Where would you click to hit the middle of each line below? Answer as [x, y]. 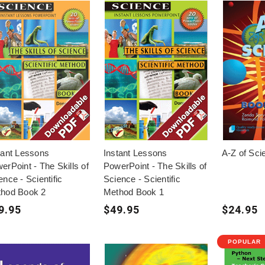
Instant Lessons [135, 153]
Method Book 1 [134, 192]
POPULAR [244, 241]
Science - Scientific [142, 179]
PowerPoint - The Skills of [155, 166]
